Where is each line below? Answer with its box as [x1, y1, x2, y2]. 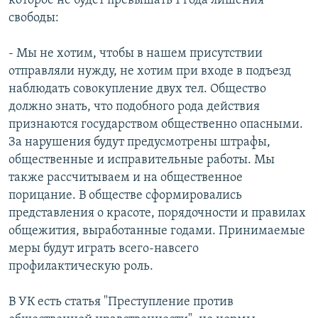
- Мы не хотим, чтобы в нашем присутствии [9, 47, 263, 61]
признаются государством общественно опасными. [9, 118, 303, 132]
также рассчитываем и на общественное [9, 171, 243, 185]
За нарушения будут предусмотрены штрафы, [9, 136, 270, 150]
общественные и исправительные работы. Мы [9, 153, 275, 168]
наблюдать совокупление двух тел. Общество [9, 82, 266, 97]
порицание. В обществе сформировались [9, 189, 242, 203]
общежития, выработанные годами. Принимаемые [9, 224, 305, 238]
